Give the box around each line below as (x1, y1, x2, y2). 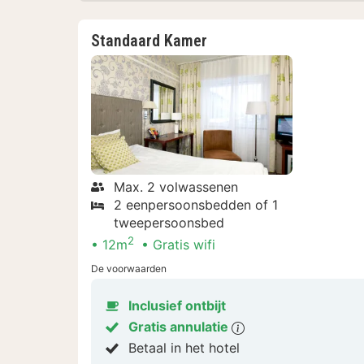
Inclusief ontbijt (128, 297, 226, 314)
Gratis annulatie (128, 318, 232, 336)
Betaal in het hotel (128, 340, 240, 357)
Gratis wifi (153, 236, 215, 253)
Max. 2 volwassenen (114, 178, 238, 195)
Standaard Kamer (91, 31, 207, 51)
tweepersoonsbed (114, 214, 224, 231)
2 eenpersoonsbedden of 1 (114, 196, 278, 213)
